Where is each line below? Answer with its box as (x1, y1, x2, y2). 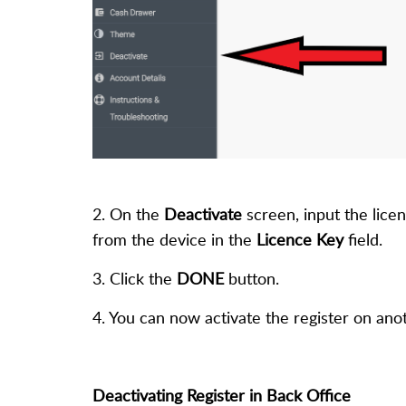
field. (343, 228, 387, 251)
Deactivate (164, 203, 242, 226)
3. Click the (92, 267, 177, 290)
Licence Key (252, 228, 343, 251)
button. (228, 267, 279, 290)
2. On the (92, 203, 164, 226)
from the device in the (92, 228, 252, 251)
